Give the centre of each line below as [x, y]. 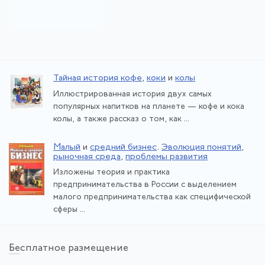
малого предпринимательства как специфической [152, 197]
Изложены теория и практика [112, 172]
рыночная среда [87, 157]
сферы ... [69, 210]
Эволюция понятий [201, 147]
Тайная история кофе [98, 78]
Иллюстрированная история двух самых [132, 94]
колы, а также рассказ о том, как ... [121, 119]
